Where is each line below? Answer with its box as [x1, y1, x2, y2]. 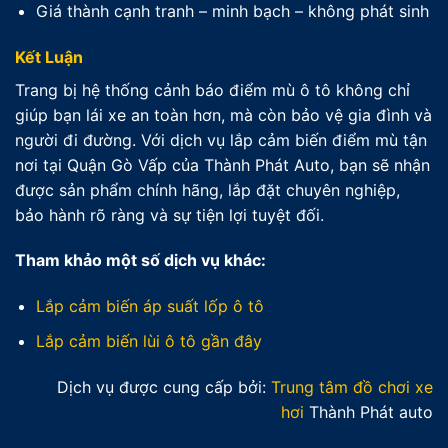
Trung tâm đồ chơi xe [271, 376, 433, 397]
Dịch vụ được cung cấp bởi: [57, 376, 271, 397]
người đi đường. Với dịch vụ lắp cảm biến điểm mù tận [15, 129, 427, 150]
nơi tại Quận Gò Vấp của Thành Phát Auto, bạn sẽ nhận [15, 154, 430, 175]
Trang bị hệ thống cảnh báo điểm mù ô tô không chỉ [15, 79, 410, 100]
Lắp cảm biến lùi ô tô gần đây [35, 330, 262, 351]
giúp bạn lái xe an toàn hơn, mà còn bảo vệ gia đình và [15, 104, 432, 125]
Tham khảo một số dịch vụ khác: [15, 250, 266, 271]
